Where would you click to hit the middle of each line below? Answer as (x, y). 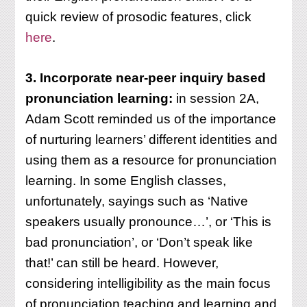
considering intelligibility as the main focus (148, 283)
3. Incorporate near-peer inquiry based (146, 77)
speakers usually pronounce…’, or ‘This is (149, 221)
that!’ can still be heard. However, (122, 262)
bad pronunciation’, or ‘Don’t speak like (139, 242)
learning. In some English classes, (126, 180)
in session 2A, (218, 98)
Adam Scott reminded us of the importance (151, 119)
